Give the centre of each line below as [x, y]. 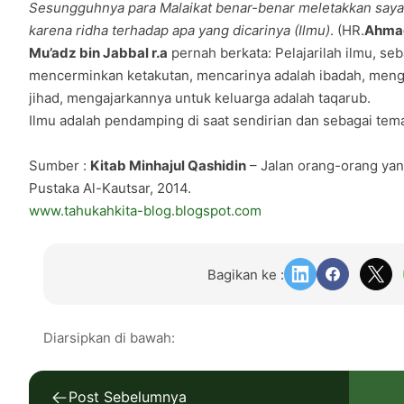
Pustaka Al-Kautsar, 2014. [110, 188]
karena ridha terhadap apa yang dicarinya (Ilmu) [179, 31]
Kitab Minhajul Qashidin [168, 166]
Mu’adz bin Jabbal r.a [98, 53]
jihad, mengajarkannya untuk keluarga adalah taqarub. [200, 98]
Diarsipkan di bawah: [109, 338]
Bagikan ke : [246, 274]
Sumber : [60, 166]
